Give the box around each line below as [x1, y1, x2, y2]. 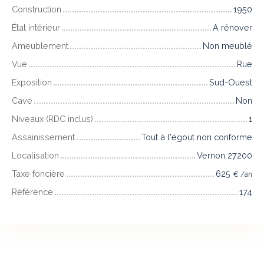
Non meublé [203, 41, 252, 51]
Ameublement [12, 41, 68, 51]
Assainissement [12, 132, 75, 143]
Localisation [12, 150, 59, 161]
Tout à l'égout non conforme [141, 132, 252, 143]
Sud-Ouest [209, 77, 252, 88]
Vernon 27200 [197, 150, 252, 161]
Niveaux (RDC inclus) [12, 114, 93, 124]
